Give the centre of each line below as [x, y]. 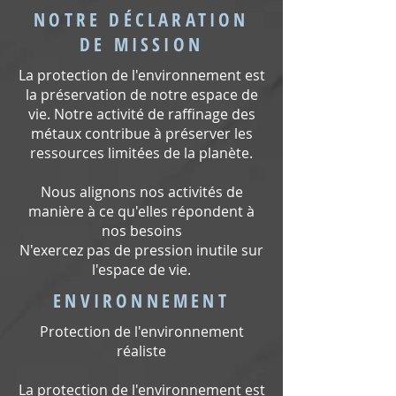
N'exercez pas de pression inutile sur [141, 250]
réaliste [141, 351]
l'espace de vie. [141, 270]
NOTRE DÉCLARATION [141, 19]
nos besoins [141, 231]
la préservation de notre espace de [141, 95]
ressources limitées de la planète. [141, 153]
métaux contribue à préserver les [141, 133]
